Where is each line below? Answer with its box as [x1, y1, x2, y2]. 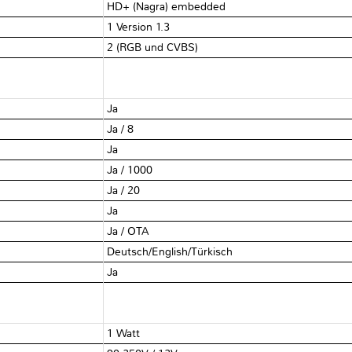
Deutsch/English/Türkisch [107, 244, 233, 258]
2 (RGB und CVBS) [107, 40, 199, 54]
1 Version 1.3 [107, 20, 170, 34]
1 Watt [107, 326, 141, 340]
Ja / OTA [107, 224, 150, 238]
